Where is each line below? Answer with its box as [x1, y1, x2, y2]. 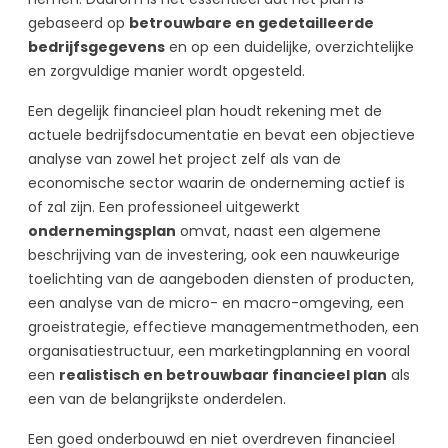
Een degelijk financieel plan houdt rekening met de [28, 100, 382, 121]
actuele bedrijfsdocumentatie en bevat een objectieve [28, 124, 415, 145]
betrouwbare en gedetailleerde [129, 12, 374, 33]
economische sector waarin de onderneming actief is [28, 172, 405, 193]
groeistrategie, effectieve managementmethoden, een [28, 316, 419, 337]
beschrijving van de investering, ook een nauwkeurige [28, 244, 400, 265]
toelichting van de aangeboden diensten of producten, [28, 268, 414, 289]
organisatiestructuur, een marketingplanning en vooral [28, 340, 410, 361]
